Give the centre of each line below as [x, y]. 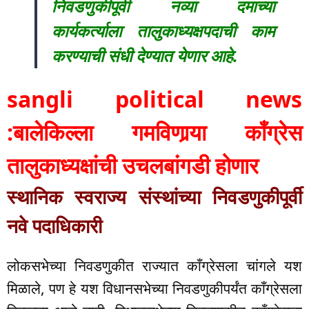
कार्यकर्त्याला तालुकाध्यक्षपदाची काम [163, 31]
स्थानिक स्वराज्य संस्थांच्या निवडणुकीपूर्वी [154, 197]
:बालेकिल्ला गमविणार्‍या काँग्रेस [154, 132]
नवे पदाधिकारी [54, 226]
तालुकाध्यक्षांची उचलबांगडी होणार [133, 166]
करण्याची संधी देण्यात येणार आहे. [145, 56]
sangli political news [154, 99]
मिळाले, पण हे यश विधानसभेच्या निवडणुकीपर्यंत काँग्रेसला [154, 289]
